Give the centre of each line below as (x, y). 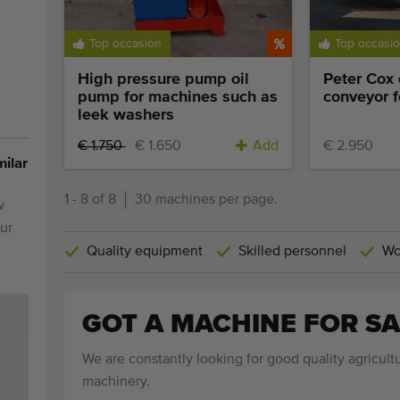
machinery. (116, 383)
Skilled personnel (292, 252)
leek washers (126, 116)
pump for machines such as (178, 98)
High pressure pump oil (163, 80)
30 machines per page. (206, 200)
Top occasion (125, 44)
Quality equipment (145, 252)
